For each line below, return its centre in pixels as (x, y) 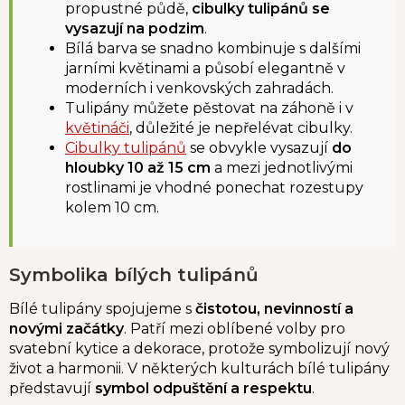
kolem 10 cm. (112, 207)
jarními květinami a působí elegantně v (205, 68)
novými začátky (66, 329)
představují (52, 389)
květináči (97, 127)
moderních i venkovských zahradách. (199, 88)
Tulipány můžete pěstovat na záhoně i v (209, 108)
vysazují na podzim (135, 28)
